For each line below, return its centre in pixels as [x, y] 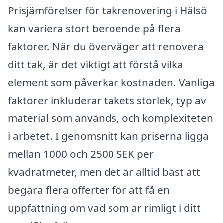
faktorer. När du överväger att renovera [106, 47]
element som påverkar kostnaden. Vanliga [111, 82]
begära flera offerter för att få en [89, 190]
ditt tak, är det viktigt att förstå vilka [96, 64]
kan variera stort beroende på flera [94, 29]
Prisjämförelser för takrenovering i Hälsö [108, 11]
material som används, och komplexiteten [111, 118]
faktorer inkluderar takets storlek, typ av [107, 100]
